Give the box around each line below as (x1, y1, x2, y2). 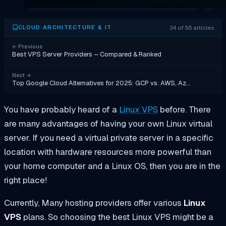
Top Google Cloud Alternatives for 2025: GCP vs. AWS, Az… (12, 78, 191, 87)
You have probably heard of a (4, 103, 119, 115)
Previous (17, 42, 42, 50)
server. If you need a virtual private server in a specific (4, 132, 213, 143)
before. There (158, 103, 211, 115)
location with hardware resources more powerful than (4, 146, 211, 157)
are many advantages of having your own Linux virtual (4, 118, 212, 129)
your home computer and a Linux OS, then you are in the (4, 160, 220, 172)
